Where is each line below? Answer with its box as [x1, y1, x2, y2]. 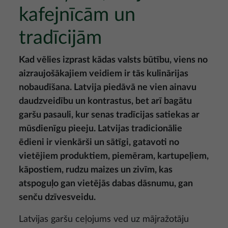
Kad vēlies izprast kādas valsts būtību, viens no [19, 55, 208, 65]
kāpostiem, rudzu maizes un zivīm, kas [19, 165, 173, 175]
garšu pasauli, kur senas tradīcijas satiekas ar [19, 110, 199, 120]
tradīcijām [19, 28, 102, 47]
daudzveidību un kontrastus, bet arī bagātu [19, 97, 192, 106]
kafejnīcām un [19, 5, 135, 24]
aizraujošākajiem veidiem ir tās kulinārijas [19, 69, 188, 78]
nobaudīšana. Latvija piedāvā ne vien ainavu [19, 83, 196, 92]
